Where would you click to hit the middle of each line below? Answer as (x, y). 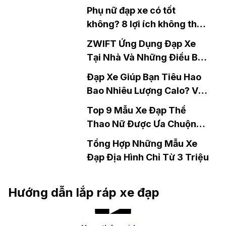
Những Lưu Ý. (117, 104)
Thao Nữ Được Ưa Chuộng (145, 124)
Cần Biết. (106, 71)
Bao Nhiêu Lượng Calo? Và (145, 91)
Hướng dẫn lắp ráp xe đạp (84, 193)
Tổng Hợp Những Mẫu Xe (142, 144)
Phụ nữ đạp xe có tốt (131, 11)
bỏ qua (102, 38)
